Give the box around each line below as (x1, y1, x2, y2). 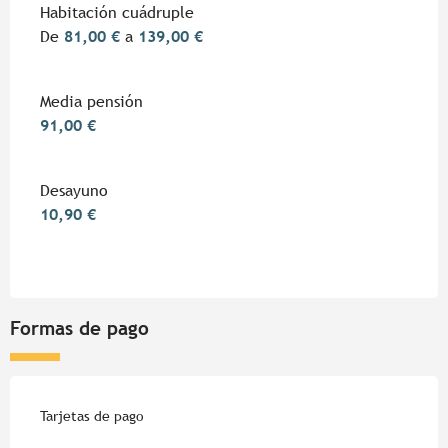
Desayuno (40, 181, 108, 201)
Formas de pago (10, 317, 149, 340)
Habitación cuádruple (40, 3, 194, 23)
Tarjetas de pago (40, 408, 144, 425)
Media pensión (40, 92, 143, 112)
